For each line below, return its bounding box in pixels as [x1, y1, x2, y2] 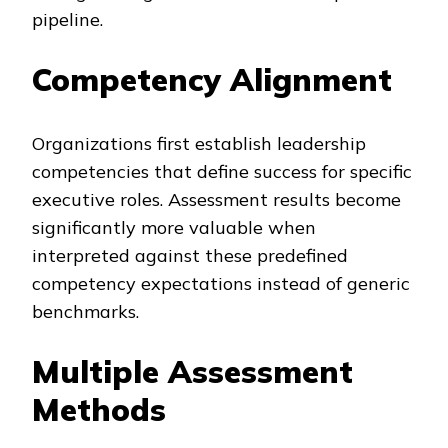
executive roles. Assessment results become [32, 187, 401, 211]
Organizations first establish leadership [32, 131, 366, 155]
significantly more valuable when [32, 215, 316, 239]
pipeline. [32, 8, 103, 31]
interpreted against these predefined [32, 243, 348, 267]
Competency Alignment [32, 60, 392, 99]
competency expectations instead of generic [32, 271, 410, 295]
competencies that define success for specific [32, 159, 412, 183]
